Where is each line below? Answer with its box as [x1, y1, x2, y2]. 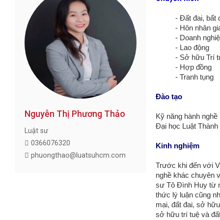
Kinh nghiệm [156, 142, 200, 150]
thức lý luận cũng [156, 191, 213, 199]
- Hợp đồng [175, 63, 212, 72]
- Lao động [175, 44, 210, 52]
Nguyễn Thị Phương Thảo [25, 108, 126, 119]
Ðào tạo [156, 93, 183, 101]
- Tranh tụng [175, 73, 214, 82]
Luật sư [25, 126, 49, 135]
